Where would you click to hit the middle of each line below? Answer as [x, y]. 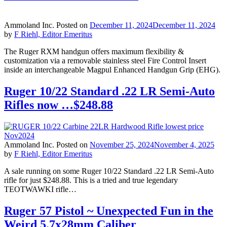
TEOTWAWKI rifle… [40, 189]
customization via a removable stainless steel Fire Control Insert [105, 61]
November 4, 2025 [184, 144]
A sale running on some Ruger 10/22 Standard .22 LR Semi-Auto [109, 171]
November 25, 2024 [122, 144]
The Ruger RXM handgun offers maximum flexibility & [94, 52]
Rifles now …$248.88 [59, 105]
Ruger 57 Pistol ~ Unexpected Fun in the [109, 211]
